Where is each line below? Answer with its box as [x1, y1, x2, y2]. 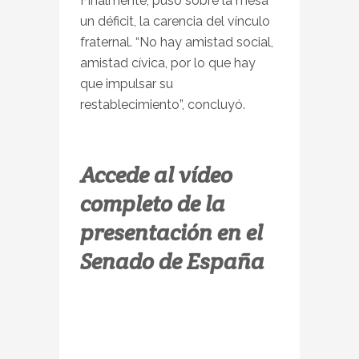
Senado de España [80, 246, 264, 276]
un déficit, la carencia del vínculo [80, 13, 270, 29]
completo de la [80, 188, 225, 218]
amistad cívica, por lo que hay [80, 54, 256, 71]
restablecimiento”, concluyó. [80, 96, 245, 112]
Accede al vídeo [80, 159, 232, 189]
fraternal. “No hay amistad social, [80, 34, 273, 50]
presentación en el [80, 217, 263, 247]
